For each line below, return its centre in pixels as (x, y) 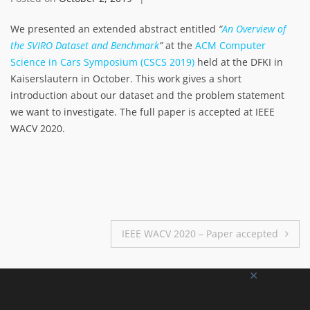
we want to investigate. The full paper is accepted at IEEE (143, 112)
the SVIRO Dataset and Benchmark (85, 46)
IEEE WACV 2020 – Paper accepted (200, 234)
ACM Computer (230, 46)
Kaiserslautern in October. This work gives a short (126, 79)
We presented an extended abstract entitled (115, 29)
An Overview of (254, 29)
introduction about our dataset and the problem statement (147, 95)
